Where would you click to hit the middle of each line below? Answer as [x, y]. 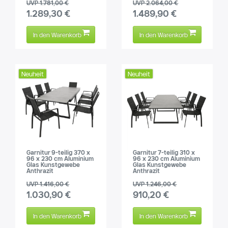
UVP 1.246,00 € [155, 184]
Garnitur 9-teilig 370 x [59, 152]
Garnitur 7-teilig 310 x [164, 152]
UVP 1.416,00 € [48, 184]
